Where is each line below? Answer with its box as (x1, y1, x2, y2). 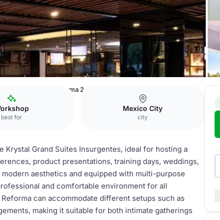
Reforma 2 (53, 85, 84, 93)
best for (1, 113, 23, 121)
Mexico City (123, 104, 163, 112)
